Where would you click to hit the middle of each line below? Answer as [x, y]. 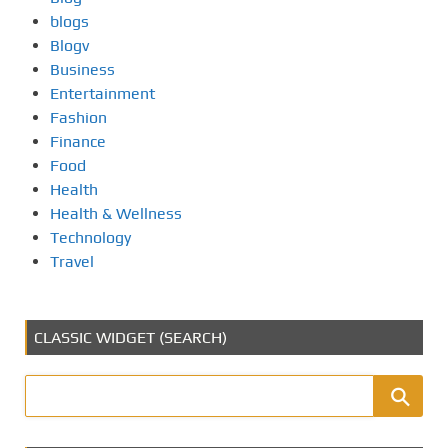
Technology [90, 237]
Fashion [78, 117]
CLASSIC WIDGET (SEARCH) [130, 337]
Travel [72, 261]
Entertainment [102, 93]
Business [82, 69]
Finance [78, 141]
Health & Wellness [116, 213]
